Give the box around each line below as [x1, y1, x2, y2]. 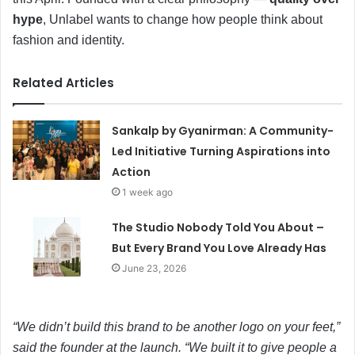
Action [112, 163, 151, 180]
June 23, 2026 [122, 261, 187, 274]
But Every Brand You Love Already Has [112, 239, 327, 256]
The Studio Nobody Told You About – [112, 219, 325, 235]
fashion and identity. [13, 32, 124, 47]
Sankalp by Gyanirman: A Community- [112, 122, 334, 139]
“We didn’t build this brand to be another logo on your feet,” [13, 319, 340, 334]
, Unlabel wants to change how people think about [43, 12, 323, 26]
